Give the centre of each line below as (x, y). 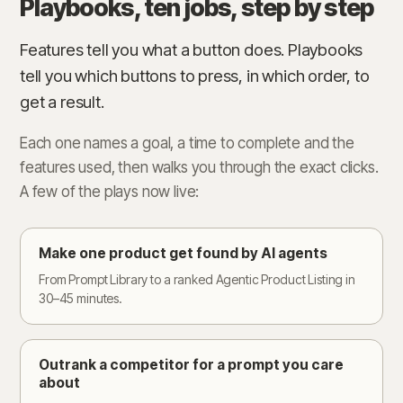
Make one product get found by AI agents (183, 253)
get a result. (62, 102)
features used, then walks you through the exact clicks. (199, 167)
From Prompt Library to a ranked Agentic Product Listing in (197, 279)
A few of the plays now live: (110, 192)
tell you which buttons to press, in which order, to (195, 76)
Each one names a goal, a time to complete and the (187, 143)
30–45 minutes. (81, 298)
